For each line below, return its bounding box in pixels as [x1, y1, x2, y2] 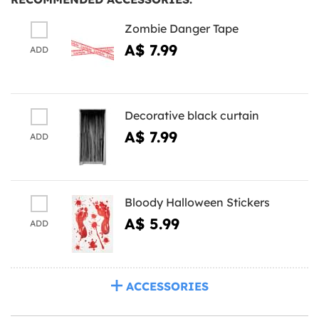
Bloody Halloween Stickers [125, 194, 270, 209]
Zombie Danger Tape [125, 21, 239, 36]
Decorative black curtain [125, 108, 259, 122]
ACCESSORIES [125, 278, 209, 293]
